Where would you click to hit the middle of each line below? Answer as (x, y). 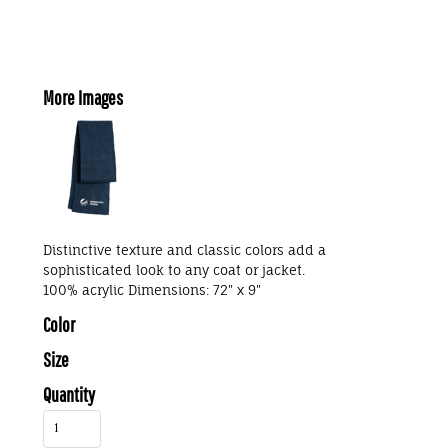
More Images (83, 97)
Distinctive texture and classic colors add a (184, 250)
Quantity (69, 394)
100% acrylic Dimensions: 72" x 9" (152, 290)
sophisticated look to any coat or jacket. (174, 270)
